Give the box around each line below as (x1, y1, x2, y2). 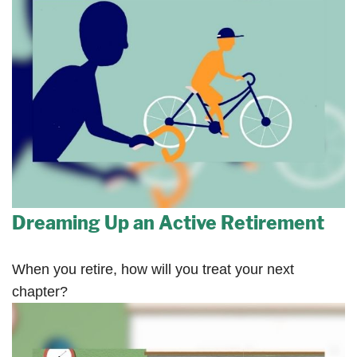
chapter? (12, 284, 68, 300)
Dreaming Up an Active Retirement (12, 212, 324, 235)
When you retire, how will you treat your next (12, 261, 294, 278)
